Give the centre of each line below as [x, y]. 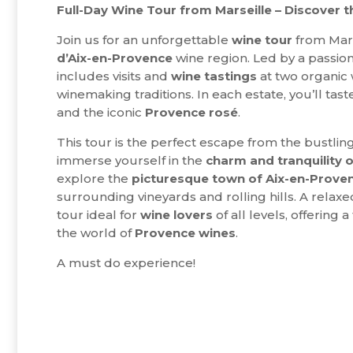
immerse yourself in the [131, 161]
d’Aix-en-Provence [115, 58]
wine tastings [214, 76]
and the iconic [101, 113]
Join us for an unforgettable [144, 40]
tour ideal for [98, 215]
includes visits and [114, 76]
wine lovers [176, 215]
